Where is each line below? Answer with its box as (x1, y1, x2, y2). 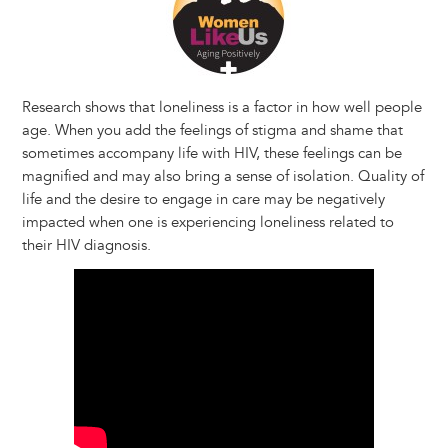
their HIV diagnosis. (21, 236, 151, 256)
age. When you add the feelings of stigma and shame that (21, 121, 403, 141)
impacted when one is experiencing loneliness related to (21, 213, 394, 233)
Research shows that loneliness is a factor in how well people (21, 98, 422, 118)
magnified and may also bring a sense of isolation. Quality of (21, 167, 424, 187)
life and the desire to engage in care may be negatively (21, 190, 385, 210)
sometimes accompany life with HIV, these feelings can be (21, 144, 402, 164)
